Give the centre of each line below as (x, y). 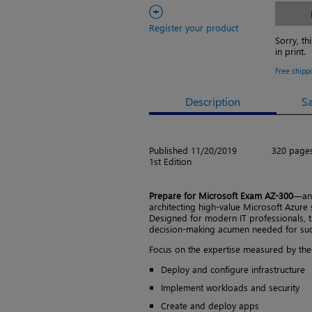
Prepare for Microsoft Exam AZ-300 (221, 195)
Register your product (194, 28)
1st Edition (170, 161)
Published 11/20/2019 (193, 150)
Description (213, 101)
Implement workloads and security (230, 287)
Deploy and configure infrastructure (233, 269)
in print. (291, 51)
